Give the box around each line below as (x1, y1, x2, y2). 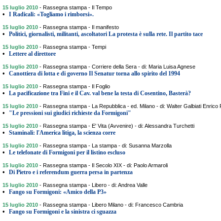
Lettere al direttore (9, 50, 56, 57)
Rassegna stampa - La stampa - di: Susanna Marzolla (43, 143, 172, 148)
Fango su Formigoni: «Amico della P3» (9, 188, 107, 195)
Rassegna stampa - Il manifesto (43, 24, 119, 30)
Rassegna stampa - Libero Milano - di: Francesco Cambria (43, 202, 183, 208)
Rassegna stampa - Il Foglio (43, 83, 110, 89)
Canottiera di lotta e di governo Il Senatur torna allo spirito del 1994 (9, 70, 180, 77)
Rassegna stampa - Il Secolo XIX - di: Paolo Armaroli (43, 162, 168, 168)
